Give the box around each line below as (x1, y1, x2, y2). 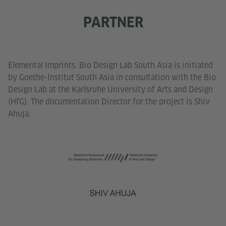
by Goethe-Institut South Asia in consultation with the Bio (8, 72, 216, 83)
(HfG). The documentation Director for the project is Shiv (8, 96, 210, 107)
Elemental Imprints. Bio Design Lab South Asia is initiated (8, 60, 213, 71)
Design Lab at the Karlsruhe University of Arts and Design (8, 84, 213, 95)
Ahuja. (8, 108, 31, 119)
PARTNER (83, 13, 143, 30)
